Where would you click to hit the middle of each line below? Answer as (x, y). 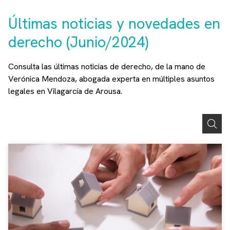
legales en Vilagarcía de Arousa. (65, 91)
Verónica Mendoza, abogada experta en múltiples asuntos (111, 79)
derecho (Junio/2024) (78, 42)
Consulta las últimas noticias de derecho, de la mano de (107, 66)
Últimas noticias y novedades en (114, 24)
